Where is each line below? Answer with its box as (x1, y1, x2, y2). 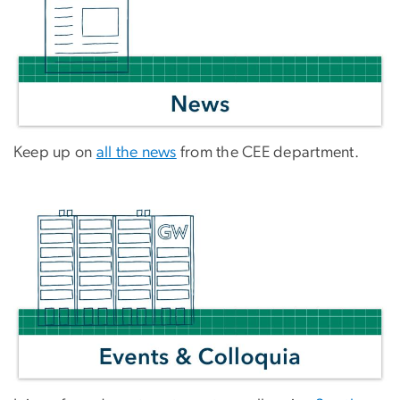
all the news (96, 144, 177, 161)
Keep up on (13, 144, 96, 161)
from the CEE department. (176, 144, 359, 161)
